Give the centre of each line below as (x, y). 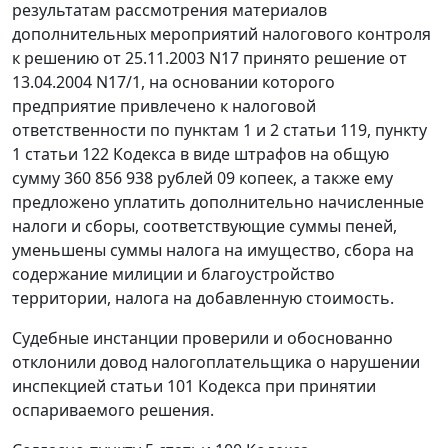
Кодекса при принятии (285, 386)
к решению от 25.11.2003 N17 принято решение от (209, 58)
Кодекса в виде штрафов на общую (249, 154)
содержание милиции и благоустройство (173, 274)
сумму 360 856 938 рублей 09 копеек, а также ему (202, 178)
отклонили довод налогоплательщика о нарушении (216, 362)
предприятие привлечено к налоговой (164, 106)
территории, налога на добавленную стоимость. (203, 298)
